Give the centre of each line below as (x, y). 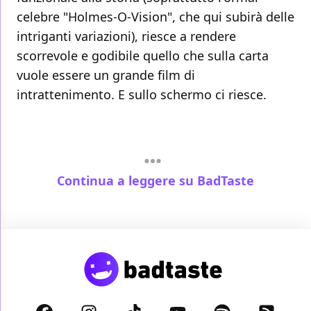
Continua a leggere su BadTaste (155, 180)
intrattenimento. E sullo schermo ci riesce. (142, 95)
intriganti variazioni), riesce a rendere (126, 36)
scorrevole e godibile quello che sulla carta (143, 56)
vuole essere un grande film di (106, 75)
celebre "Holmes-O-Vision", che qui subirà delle (155, 17)
